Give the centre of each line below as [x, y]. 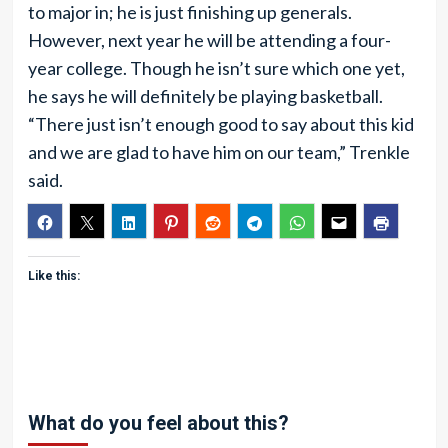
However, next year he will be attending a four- [209, 40]
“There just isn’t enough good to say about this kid [220, 124]
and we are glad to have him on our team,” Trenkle [218, 152]
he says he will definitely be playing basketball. [205, 96]
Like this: [53, 276]
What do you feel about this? [158, 423]
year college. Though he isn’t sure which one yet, [216, 68]
